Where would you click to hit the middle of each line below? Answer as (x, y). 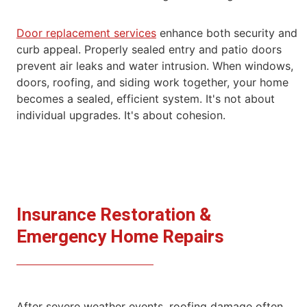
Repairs (193, 237)
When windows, (253, 65)
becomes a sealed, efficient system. (111, 98)
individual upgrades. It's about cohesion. (121, 115)
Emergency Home (89, 237)
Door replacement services (86, 33)
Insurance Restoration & (114, 215)
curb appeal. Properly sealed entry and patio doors (149, 49)
